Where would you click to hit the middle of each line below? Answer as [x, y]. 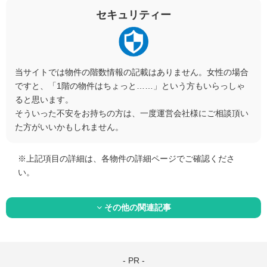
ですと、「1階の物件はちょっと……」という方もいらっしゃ [130, 86]
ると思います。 [44, 99]
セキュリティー [133, 15]
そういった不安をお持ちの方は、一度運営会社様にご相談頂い [132, 113]
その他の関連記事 [137, 207]
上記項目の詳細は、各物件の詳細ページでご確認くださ [131, 158]
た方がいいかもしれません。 [69, 127]
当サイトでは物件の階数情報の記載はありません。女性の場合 [132, 72]
